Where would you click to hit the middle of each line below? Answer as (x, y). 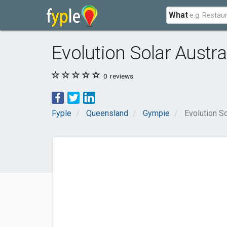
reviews (121, 76)
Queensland (107, 113)
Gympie (156, 113)
